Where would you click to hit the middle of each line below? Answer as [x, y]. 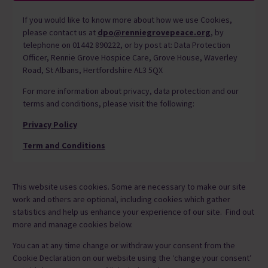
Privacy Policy [50, 124]
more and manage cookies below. [74, 225]
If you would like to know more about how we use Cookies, [127, 19]
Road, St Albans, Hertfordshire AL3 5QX [92, 70]
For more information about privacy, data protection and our [130, 91]
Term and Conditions [64, 145]
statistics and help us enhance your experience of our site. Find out [133, 212]
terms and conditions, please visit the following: [108, 103]
